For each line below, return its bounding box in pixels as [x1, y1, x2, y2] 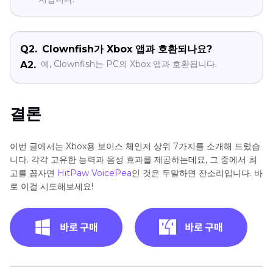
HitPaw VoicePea [57, 168, 132, 179]
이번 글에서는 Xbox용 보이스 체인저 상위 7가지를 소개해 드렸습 [10, 141, 260, 152]
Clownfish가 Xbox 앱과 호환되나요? [42, 43, 212, 55]
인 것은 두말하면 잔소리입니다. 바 [132, 168, 263, 179]
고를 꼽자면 [10, 168, 57, 179]
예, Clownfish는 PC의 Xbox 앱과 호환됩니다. [41, 58, 217, 70]
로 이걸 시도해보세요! [10, 181, 93, 193]
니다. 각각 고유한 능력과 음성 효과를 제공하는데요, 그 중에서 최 [10, 154, 257, 166]
